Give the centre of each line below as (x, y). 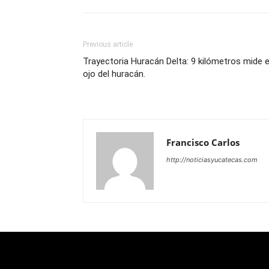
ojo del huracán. (114, 74)
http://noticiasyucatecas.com (212, 160)
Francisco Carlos (203, 143)
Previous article (108, 45)
